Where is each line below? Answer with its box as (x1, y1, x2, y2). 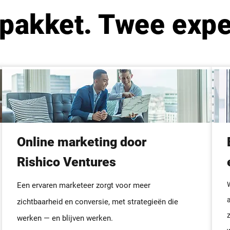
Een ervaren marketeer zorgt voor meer (17, 181, 150, 190)
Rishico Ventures (17, 155, 116, 169)
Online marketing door (17, 135, 146, 149)
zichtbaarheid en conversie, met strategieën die (17, 197, 178, 206)
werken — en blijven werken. (17, 214, 113, 223)
